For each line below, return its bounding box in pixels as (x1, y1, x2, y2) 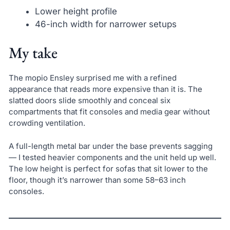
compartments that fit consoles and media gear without (8, 107, 210, 117)
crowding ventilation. (8, 118, 85, 128)
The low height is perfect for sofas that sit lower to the (8, 163, 208, 174)
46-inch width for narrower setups (34, 18, 177, 29)
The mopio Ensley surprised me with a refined (8, 73, 177, 83)
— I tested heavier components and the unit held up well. (8, 152, 216, 162)
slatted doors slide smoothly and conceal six (8, 95, 170, 106)
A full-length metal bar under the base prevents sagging (8, 141, 213, 151)
